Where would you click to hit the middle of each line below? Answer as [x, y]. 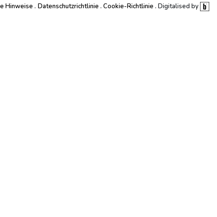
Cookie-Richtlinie [128, 7]
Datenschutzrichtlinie [68, 7]
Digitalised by [179, 7]
